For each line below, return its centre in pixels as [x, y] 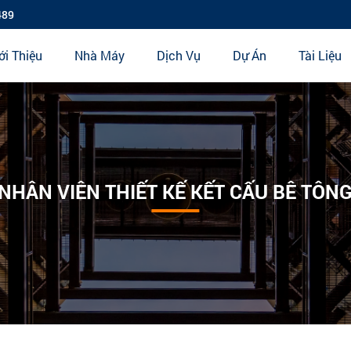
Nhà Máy [99, 56]
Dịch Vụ [178, 56]
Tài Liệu [320, 56]
